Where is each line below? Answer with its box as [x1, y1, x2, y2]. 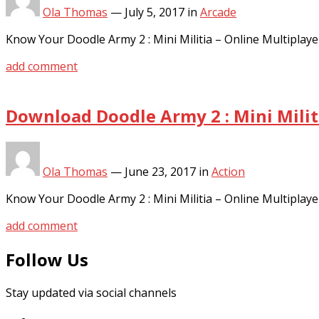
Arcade [200, 4, 236, 20]
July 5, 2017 [125, 4, 184, 20]
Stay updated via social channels [6, 285, 177, 301]
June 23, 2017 [125, 163, 196, 179]
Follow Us [6, 247, 88, 271]
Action [211, 163, 245, 179]
